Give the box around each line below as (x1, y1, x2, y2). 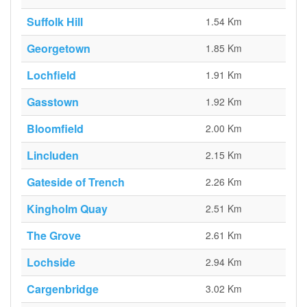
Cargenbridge (27, 281, 99, 297)
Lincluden (27, 147, 79, 163)
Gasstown (27, 94, 79, 110)
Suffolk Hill (27, 14, 83, 29)
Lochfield (27, 67, 76, 83)
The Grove (27, 228, 81, 243)
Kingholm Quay (27, 201, 108, 217)
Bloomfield (27, 121, 84, 136)
